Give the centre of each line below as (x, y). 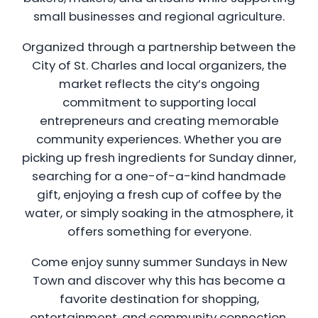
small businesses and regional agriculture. (159, 16)
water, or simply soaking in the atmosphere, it (159, 213)
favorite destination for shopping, (159, 298)
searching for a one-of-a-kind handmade (159, 176)
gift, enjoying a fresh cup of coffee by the (159, 194)
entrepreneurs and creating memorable (159, 120)
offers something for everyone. (159, 231)
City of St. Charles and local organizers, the (159, 65)
